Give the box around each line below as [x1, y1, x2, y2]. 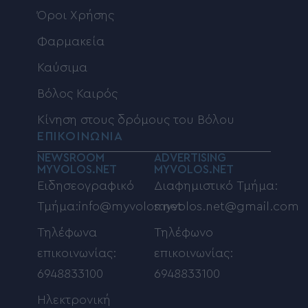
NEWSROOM [37, 151, 104, 164]
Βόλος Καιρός [37, 87, 118, 100]
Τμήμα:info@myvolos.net [37, 199, 182, 212]
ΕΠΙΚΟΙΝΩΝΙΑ [37, 129, 124, 142]
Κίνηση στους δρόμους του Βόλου [37, 113, 234, 126]
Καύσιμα [37, 60, 87, 74]
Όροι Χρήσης [37, 8, 114, 21]
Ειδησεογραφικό [37, 179, 134, 192]
